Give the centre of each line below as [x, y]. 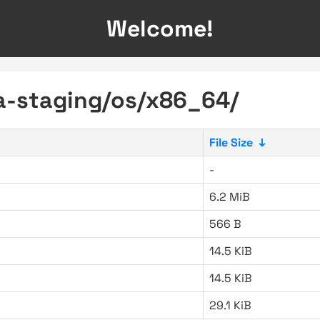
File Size [231, 142]
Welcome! [160, 29]
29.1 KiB [230, 305]
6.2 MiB [230, 197]
